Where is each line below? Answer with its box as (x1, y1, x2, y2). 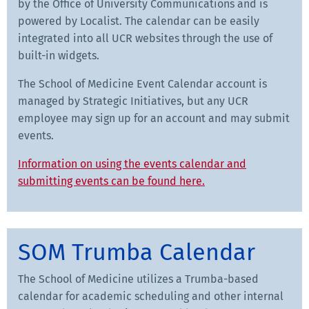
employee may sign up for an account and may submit (18, 111, 290, 125)
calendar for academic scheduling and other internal (18, 289, 283, 303)
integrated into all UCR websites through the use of (18, 31, 272, 45)
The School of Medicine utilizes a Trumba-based (18, 272, 259, 286)
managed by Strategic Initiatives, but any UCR (18, 94, 248, 108)
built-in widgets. (18, 48, 99, 62)
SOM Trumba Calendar (18, 237, 255, 266)
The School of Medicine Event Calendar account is (18, 77, 267, 90)
